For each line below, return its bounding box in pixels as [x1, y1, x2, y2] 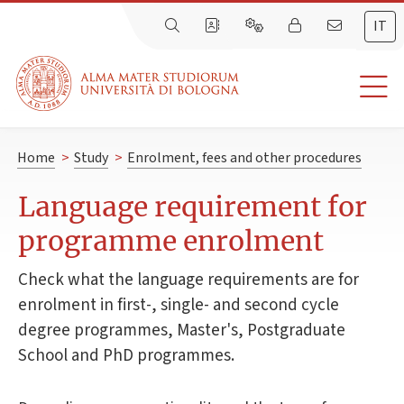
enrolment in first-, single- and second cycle [18, 292, 339, 317]
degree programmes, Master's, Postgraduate [18, 317, 345, 343]
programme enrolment [18, 224, 324, 259]
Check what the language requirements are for [18, 267, 359, 292]
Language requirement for [18, 189, 367, 225]
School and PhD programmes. [18, 343, 234, 368]
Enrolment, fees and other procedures [126, 148, 362, 169]
